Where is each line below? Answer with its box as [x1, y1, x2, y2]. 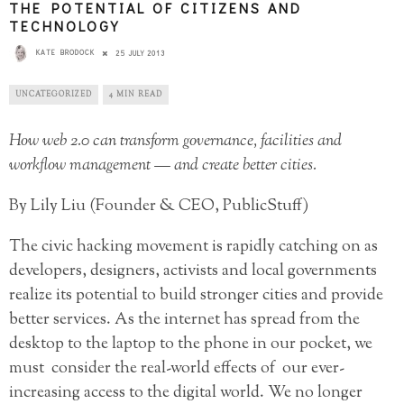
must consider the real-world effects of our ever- [9, 357, 344, 381]
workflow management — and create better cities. [9, 154, 317, 179]
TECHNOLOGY [9, 16, 120, 36]
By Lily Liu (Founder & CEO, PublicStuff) [9, 195, 308, 219]
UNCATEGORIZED [15, 89, 92, 101]
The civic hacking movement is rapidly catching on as [9, 235, 378, 260]
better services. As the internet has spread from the [9, 308, 360, 333]
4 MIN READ [109, 89, 162, 101]
